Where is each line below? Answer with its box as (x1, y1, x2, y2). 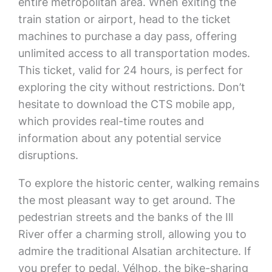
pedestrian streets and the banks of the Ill (18, 211, 233, 223)
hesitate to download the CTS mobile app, (18, 98, 235, 110)
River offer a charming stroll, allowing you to (18, 228, 246, 240)
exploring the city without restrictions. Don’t (18, 81, 245, 93)
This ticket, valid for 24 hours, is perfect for (18, 64, 243, 76)
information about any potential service (18, 132, 221, 144)
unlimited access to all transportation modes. (18, 47, 250, 59)
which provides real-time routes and (18, 115, 204, 127)
